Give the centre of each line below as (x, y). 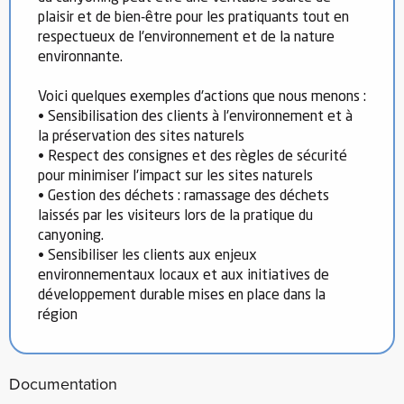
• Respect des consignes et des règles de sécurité (193, 156)
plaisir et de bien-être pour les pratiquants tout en (193, 18)
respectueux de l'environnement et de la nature (186, 37)
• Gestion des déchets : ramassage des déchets (184, 196)
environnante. (80, 57)
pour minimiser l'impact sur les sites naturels (175, 176)
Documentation (63, 383)
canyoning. (71, 236)
